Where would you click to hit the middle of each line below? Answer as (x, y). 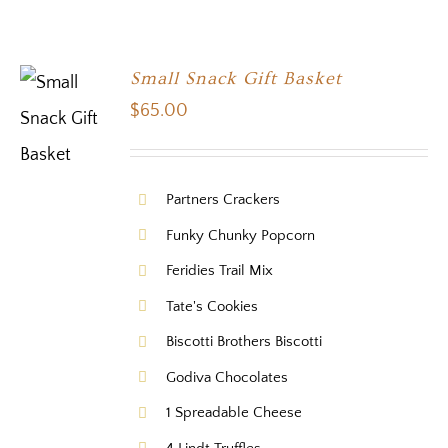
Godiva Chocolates (227, 377)
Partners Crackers (223, 200)
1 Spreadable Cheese (234, 413)
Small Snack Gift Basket (236, 79)
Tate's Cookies (212, 306)
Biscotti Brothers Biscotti (244, 342)
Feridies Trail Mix (220, 271)
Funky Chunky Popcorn (241, 235)
